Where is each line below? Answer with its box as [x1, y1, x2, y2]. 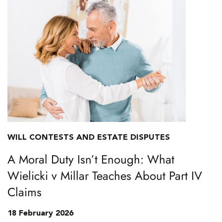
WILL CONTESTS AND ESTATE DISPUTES [7, 134, 170, 142]
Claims [7, 183, 42, 201]
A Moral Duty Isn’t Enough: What [7, 151, 174, 168]
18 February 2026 [7, 210, 73, 218]
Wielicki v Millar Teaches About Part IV [7, 167, 202, 184]
